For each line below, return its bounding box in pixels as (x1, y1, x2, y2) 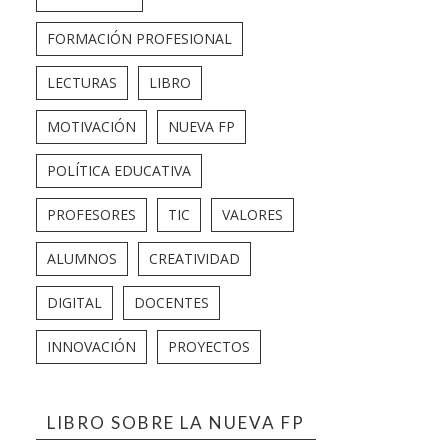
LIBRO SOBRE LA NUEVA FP (47, 411, 305, 433)
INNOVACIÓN (47, 336, 136, 356)
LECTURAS (47, 72, 117, 92)
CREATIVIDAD (149, 248, 240, 268)
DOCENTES (134, 292, 209, 312)
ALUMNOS (47, 248, 117, 268)
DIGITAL (47, 292, 102, 312)
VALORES (222, 204, 283, 224)
